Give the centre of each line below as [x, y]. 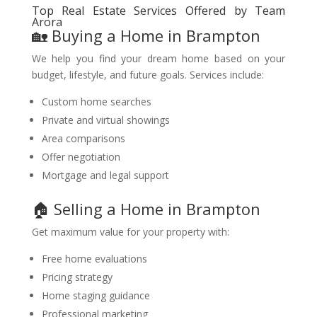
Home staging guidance [96, 295]
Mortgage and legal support [105, 175]
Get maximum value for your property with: [130, 232]
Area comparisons [83, 138]
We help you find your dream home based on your [158, 58]
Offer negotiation [81, 157]
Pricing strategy [77, 277]
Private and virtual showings [105, 120]
